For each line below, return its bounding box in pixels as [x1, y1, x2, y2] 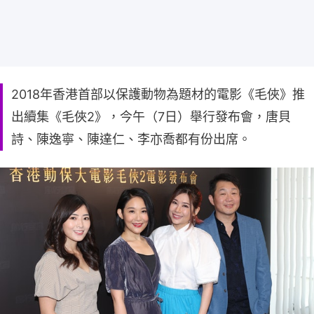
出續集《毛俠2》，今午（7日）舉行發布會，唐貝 [11, 109, 291, 124]
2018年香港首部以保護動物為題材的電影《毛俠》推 [11, 86, 305, 102]
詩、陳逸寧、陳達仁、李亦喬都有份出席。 [11, 131, 251, 146]
